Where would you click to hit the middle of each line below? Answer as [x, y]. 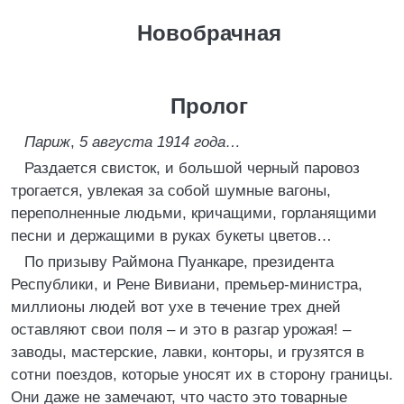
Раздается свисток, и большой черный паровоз [192, 168]
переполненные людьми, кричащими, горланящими [194, 213]
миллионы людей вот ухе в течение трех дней [176, 307]
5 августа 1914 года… [160, 142]
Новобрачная [209, 33]
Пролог [209, 106]
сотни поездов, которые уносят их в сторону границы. [202, 375]
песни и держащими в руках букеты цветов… [171, 236]
